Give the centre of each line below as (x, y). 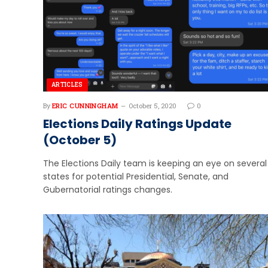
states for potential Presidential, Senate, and (136, 176)
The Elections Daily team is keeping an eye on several (155, 163)
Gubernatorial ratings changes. (108, 189)
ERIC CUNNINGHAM (85, 105)
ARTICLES (67, 84)
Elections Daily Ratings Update (137, 124)
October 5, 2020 (152, 105)
